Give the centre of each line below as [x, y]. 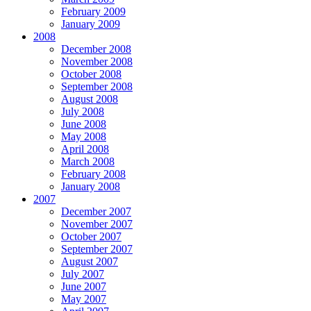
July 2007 [83, 274]
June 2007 [84, 286]
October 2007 [91, 236]
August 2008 [90, 99]
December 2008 [96, 49]
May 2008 [84, 136]
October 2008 [91, 74]
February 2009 [93, 11]
